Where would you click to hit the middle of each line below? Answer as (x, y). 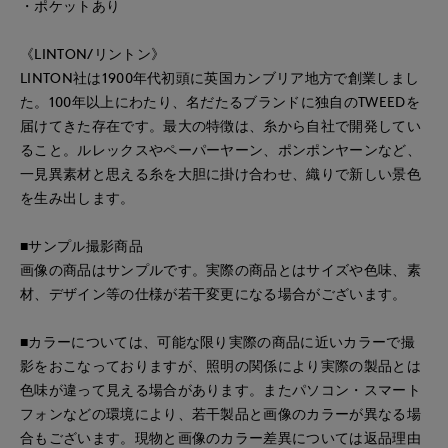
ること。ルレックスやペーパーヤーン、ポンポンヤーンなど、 (220, 150)
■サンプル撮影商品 (81, 246)
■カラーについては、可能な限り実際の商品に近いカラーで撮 (217, 342)
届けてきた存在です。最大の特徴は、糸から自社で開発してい (220, 126)
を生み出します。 (77, 198)
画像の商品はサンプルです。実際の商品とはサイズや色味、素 (220, 270)
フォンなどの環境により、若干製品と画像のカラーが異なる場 (220, 414)
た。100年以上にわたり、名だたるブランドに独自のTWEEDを (220, 102)
